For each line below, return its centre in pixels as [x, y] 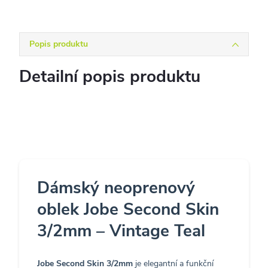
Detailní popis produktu [110, 76]
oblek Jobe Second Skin [128, 209]
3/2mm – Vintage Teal [121, 231]
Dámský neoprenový [116, 188]
